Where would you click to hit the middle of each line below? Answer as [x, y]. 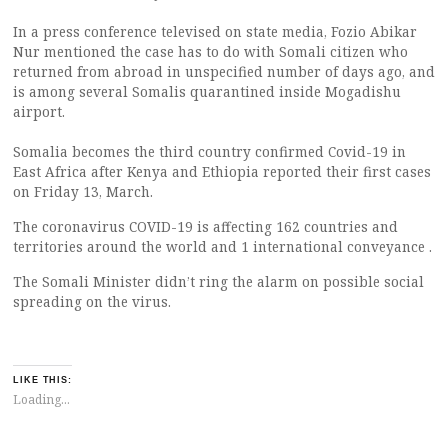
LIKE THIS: [43, 379]
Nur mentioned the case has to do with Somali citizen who [210, 51]
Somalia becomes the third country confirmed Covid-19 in [209, 151]
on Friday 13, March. [83, 191]
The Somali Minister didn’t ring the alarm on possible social [218, 281]
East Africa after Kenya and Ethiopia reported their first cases [222, 171]
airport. [39, 111]
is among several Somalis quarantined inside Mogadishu [207, 91]
